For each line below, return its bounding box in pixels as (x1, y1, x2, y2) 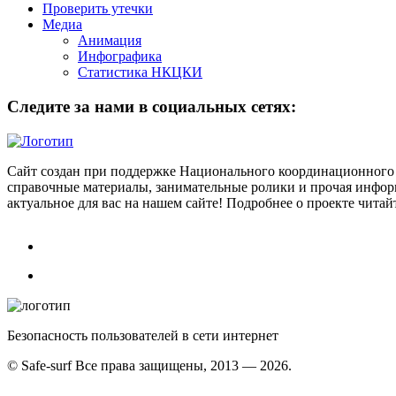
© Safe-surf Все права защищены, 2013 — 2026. (7, 357, 292, 373)
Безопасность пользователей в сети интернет (7, 327, 278, 343)
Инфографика (78, 49, 162, 65)
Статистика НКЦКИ (78, 65, 202, 80)
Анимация (78, 33, 141, 49)
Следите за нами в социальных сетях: (7, 96, 296, 116)
